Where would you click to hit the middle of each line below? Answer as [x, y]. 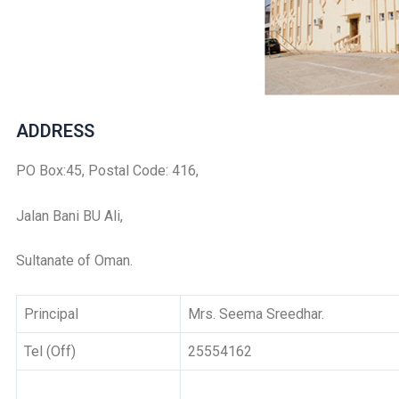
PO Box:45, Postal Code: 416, [107, 171]
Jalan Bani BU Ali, [71, 216]
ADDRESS [55, 131]
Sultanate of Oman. [74, 261]
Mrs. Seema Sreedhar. [256, 313]
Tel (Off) [49, 351]
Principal [51, 313]
